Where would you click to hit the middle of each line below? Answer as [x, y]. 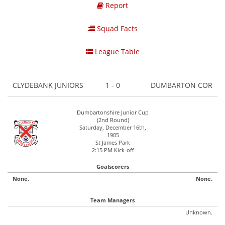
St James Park [113, 142]
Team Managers [113, 200]
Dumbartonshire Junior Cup [113, 112]
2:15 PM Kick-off [113, 150]
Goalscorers [113, 166]
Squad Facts [116, 28]
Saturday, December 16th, [113, 127]
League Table [116, 51]
